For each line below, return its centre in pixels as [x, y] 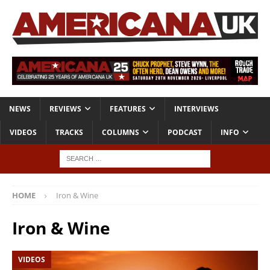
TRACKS [69, 133]
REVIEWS [65, 109]
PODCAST [185, 133]
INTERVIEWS [196, 109]
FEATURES [128, 109]
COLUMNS [121, 133]
